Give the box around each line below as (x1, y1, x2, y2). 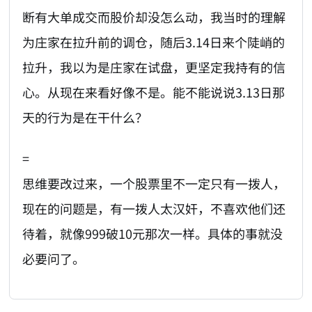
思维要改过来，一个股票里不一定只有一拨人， (22, 173, 286, 192)
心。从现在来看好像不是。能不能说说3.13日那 (22, 83, 286, 102)
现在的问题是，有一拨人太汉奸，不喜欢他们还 (22, 198, 286, 217)
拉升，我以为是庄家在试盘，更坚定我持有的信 (22, 58, 286, 77)
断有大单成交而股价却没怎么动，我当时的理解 (22, 8, 286, 26)
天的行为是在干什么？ (22, 108, 148, 127)
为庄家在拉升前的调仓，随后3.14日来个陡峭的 (22, 33, 286, 52)
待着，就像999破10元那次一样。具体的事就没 (22, 224, 283, 242)
